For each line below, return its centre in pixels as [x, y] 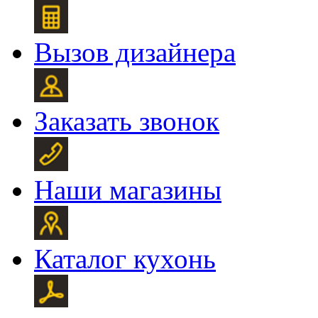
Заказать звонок [127, 121]
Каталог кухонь [125, 258]
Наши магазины [128, 190]
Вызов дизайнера [135, 52]
